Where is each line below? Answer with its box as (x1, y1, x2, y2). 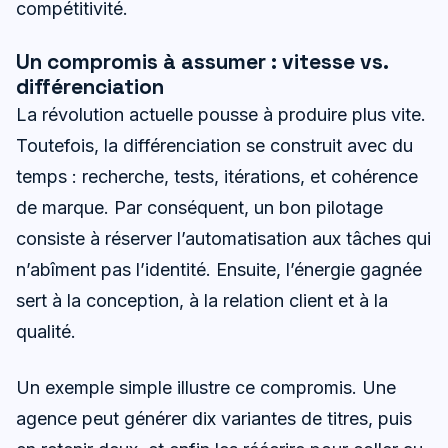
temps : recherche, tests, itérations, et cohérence (16, 166, 418, 188)
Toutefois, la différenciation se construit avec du (16, 135, 413, 157)
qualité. (16, 321, 76, 343)
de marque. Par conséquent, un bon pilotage (16, 197, 383, 219)
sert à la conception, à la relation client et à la (16, 290, 388, 312)
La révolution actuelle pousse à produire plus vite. (16, 104, 426, 126)
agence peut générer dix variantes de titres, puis (16, 408, 412, 430)
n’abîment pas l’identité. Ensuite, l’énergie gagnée (16, 259, 422, 281)
